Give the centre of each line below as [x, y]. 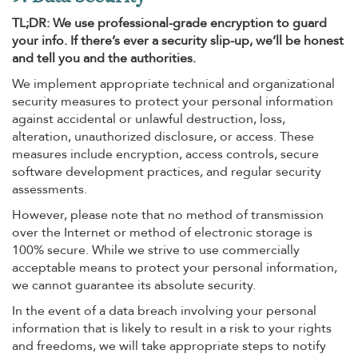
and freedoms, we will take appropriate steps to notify [169, 346]
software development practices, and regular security [167, 172]
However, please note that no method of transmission [168, 215]
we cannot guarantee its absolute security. [134, 285]
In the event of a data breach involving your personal [164, 311]
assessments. [50, 189]
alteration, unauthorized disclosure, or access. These [163, 137]
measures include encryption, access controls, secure [165, 154]
